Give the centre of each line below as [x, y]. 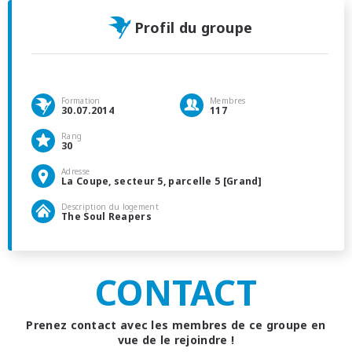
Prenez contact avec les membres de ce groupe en [176, 325]
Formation [81, 101]
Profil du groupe [193, 28]
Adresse [76, 172]
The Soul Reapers [106, 217]
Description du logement [110, 207]
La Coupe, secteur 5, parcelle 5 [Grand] [162, 181]
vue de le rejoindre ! [176, 340]
